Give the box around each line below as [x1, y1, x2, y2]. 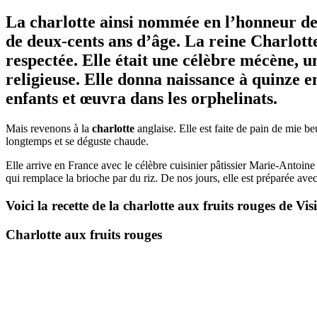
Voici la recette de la [6, 197, 123, 213]
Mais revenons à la [6, 122, 92, 135]
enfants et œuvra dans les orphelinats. [6, 89, 277, 108]
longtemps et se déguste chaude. [6, 135, 149, 148]
